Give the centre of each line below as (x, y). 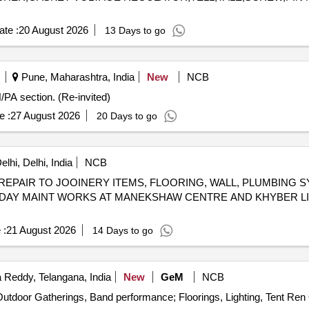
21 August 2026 (41, 230)
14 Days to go (122, 230)
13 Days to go (135, 30)
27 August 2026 (45, 116)
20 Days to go (127, 116)
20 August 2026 (53, 30)
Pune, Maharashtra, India (76, 77)
